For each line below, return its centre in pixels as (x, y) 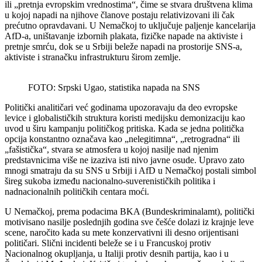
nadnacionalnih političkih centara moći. (77, 191)
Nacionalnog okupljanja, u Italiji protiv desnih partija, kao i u (117, 253)
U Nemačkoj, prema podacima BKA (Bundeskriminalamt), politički (130, 211)
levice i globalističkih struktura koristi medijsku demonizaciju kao (125, 118)
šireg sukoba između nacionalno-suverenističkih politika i (110, 181)
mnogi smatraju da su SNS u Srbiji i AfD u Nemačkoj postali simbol (130, 170)
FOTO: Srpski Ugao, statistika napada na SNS (114, 87)
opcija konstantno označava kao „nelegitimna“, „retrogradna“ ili (122, 139)
